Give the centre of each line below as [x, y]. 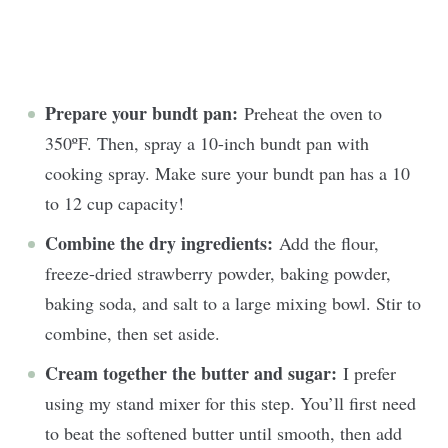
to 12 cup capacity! [117, 203]
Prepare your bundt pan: [141, 113]
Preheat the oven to [310, 113]
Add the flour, [326, 243]
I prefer [369, 373]
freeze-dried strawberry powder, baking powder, [218, 273]
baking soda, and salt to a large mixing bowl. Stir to [233, 303]
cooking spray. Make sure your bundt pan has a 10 [227, 173]
